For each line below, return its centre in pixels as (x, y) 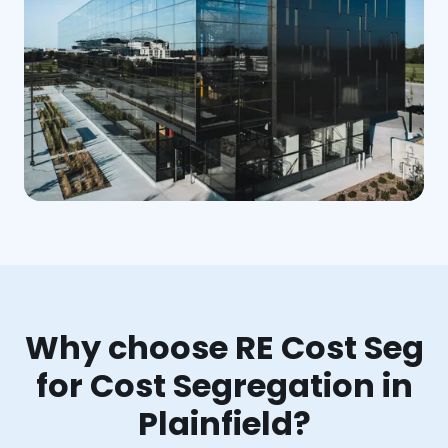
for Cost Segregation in (224, 385)
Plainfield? (224, 423)
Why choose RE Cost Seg (224, 347)
